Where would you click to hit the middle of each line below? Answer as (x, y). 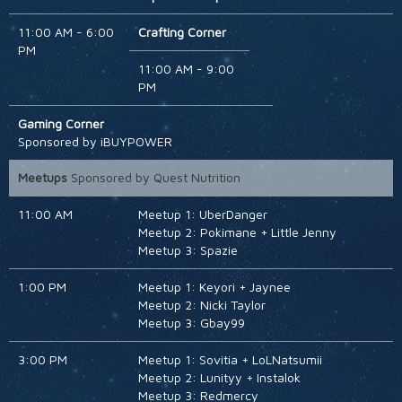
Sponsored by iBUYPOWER (95, 142)
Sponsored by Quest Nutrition (154, 178)
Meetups (43, 178)
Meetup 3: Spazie (188, 250)
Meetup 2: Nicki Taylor (201, 305)
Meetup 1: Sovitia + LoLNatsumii (230, 360)
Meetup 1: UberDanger (202, 214)
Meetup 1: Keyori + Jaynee (214, 287)
